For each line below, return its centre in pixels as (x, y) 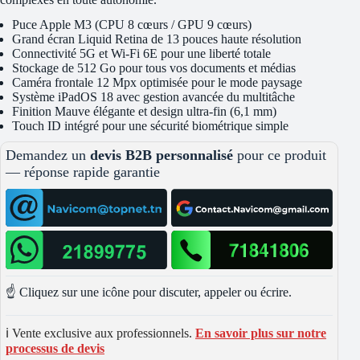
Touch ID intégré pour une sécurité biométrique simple (150, 125)
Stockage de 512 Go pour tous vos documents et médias (154, 67)
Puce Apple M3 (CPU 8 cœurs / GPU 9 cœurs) (132, 24)
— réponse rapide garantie (83, 172)
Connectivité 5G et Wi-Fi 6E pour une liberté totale (141, 53)
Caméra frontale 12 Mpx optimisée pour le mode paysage (157, 82)
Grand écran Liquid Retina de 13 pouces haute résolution (157, 39)
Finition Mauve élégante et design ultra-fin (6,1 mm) (144, 111)
